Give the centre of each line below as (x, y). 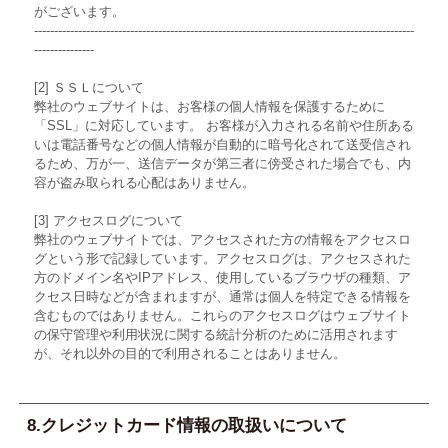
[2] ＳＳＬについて (88, 88)
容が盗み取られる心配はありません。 (144, 183)
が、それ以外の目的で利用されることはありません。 (189, 354)
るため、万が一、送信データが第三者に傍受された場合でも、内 (222, 164)
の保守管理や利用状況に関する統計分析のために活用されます (215, 335)
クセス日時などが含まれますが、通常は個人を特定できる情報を (222, 297)
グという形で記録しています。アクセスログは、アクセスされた (222, 259)
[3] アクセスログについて (108, 221)
